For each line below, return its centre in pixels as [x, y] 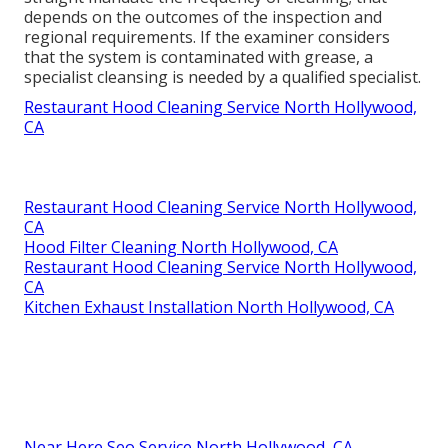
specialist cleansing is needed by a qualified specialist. [222, 76]
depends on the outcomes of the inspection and [203, 16]
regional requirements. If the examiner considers [207, 36]
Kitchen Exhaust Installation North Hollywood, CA [209, 306]
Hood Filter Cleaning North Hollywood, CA [181, 246]
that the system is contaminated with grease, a [198, 56]
